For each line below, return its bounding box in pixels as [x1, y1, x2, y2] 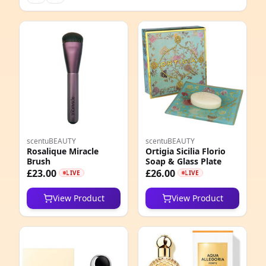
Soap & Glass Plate [145, 156, 221, 167]
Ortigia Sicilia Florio [145, 145, 226, 157]
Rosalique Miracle [27, 145, 99, 157]
